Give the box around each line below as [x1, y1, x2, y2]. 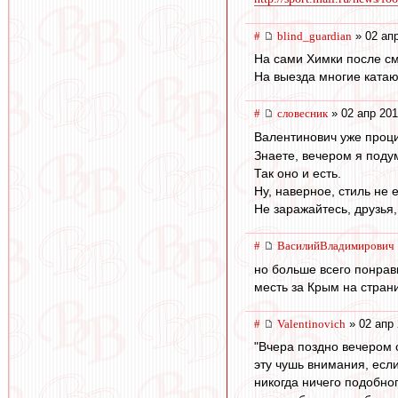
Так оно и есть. [254, 166, 341, 181]
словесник [277, 107, 328, 121]
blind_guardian [277, 28, 352, 43]
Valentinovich [277, 316, 346, 330]
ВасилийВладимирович [277, 239, 394, 253]
